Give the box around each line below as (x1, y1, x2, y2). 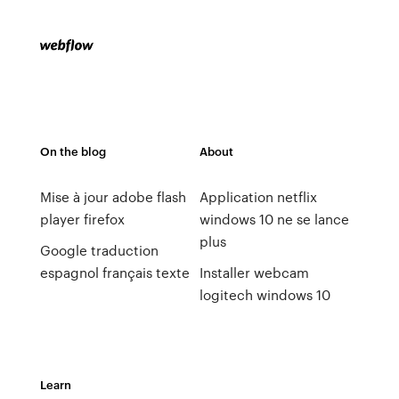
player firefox (39, 209, 125, 229)
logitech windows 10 (199, 285, 330, 305)
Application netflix (199, 187, 317, 207)
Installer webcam (199, 263, 309, 282)
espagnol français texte (39, 263, 190, 282)
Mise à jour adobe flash (39, 187, 186, 207)
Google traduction (39, 240, 159, 260)
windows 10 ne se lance (199, 209, 349, 229)
